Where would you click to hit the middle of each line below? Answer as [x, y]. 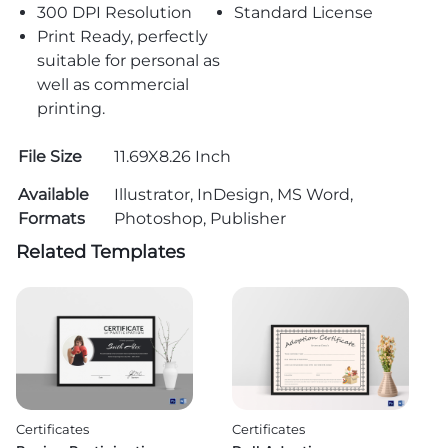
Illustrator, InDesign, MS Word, [233, 194]
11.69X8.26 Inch [172, 156]
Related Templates [100, 251]
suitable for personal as [128, 60]
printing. [70, 108]
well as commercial [112, 84]
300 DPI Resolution [114, 12]
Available [53, 194]
